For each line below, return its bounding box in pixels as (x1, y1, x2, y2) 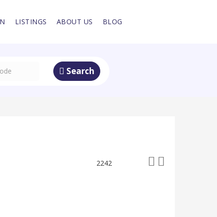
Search (64, 65, 94, 77)
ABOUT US (56, 17, 93, 27)
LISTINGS (15, 17, 47, 27)
